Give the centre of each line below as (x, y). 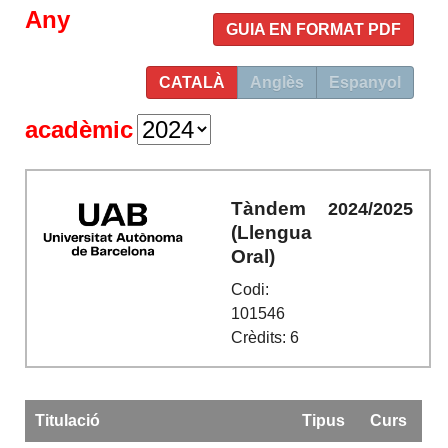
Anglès (276, 82)
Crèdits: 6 (265, 338)
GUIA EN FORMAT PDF (313, 29)
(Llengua (272, 232)
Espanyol (364, 82)
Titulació (67, 420)
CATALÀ (191, 82)
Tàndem (269, 208)
